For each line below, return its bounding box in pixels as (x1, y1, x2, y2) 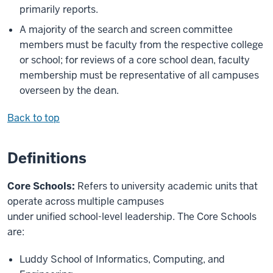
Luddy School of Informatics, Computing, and (19, 253, 225, 266)
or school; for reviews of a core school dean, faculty (19, 54, 250, 67)
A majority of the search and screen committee (19, 23, 233, 37)
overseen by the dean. (19, 84, 119, 97)
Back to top (7, 112, 60, 125)
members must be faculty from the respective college (19, 38, 263, 52)
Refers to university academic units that (75, 180, 258, 193)
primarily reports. (19, 3, 98, 16)
